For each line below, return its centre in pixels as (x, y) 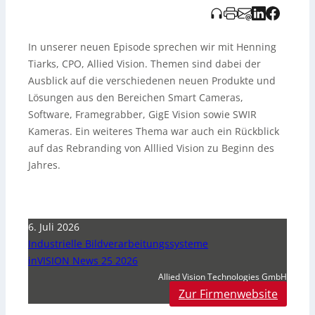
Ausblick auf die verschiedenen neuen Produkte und (152, 81)
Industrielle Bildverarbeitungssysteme (118, 244)
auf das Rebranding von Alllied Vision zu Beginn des (151, 148)
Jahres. (44, 165)
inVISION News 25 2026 (83, 261)
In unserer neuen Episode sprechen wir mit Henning (152, 47)
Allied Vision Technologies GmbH (223, 277)
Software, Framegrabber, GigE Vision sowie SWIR (142, 115)
